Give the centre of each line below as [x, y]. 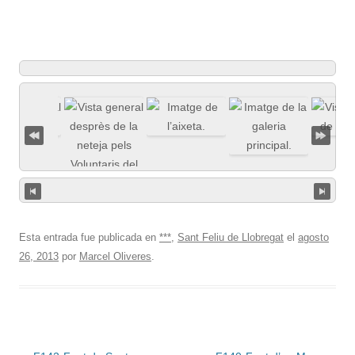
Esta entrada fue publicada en [89, 237]
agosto [313, 237]
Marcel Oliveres [115, 256]
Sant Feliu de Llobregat [231, 237]
